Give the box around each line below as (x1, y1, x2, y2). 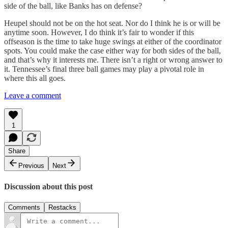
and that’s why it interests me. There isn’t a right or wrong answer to (4, 55, 222, 65)
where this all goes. (4, 74, 66, 83)
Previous (18, 162, 44, 170)
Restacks (48, 203, 76, 211)
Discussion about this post (4, 182, 93, 191)
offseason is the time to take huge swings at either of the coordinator (4, 37, 221, 46)
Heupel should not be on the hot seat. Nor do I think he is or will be (4, 19, 220, 28)
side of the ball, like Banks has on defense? (4, 2, 142, 11)
